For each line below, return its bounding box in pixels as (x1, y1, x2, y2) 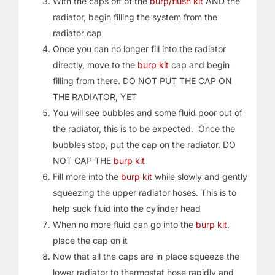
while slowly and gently (152, 171, 247, 182)
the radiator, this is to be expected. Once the (52, 123, 235, 134)
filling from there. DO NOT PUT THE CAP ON (52, 75, 232, 86)
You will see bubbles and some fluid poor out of (52, 107, 242, 118)
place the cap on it (52, 234, 128, 246)
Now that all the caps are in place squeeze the (52, 250, 239, 261)
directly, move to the (52, 59, 137, 70)
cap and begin (168, 59, 230, 70)
